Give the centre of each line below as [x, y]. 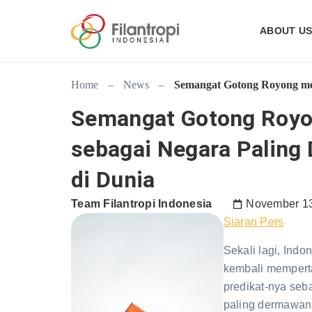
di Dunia [113, 180]
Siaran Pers [253, 222]
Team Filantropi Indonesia [142, 204]
